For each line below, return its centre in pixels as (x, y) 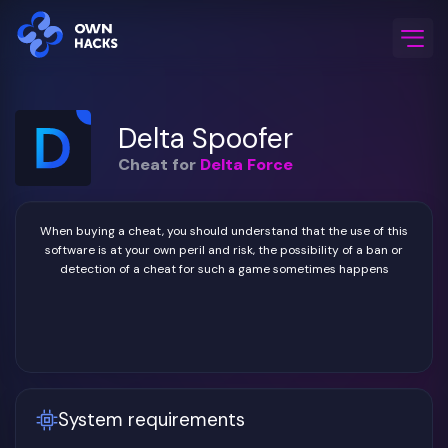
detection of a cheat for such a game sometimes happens (224, 269)
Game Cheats (104, 102)
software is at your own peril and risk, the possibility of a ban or (224, 250)
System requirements (151, 419)
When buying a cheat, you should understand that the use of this (224, 231)
